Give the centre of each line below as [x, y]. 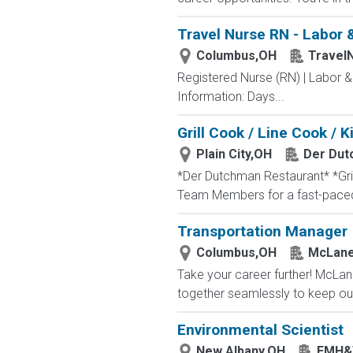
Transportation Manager [262, 231]
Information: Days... [230, 97]
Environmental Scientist [260, 330]
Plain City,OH [234, 154]
